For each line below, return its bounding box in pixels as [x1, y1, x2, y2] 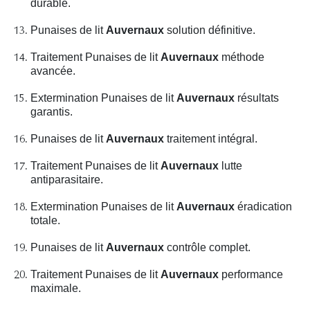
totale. [30, 215, 60, 227]
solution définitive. [164, 24, 255, 37]
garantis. [30, 106, 73, 118]
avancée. [30, 65, 75, 77]
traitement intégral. [164, 133, 257, 145]
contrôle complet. [164, 241, 250, 254]
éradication [235, 201, 292, 213]
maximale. [30, 282, 81, 295]
